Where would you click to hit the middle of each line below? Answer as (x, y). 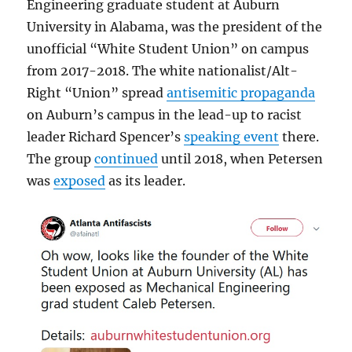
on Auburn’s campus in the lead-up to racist (165, 114)
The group (61, 158)
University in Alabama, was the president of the (175, 26)
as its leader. (146, 180)
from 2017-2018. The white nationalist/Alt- (163, 70)
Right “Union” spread (97, 92)
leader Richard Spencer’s (106, 136)
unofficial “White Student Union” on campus (168, 48)
